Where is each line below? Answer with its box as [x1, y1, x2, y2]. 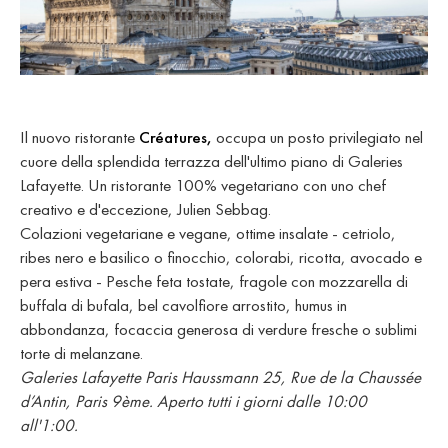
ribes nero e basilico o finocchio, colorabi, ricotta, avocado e [20, 246, 422, 269]
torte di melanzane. [20, 342, 143, 365]
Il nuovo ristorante [20, 126, 139, 149]
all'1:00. [20, 414, 82, 437]
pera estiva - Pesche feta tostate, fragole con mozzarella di [20, 270, 408, 293]
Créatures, [139, 126, 216, 149]
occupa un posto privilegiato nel [216, 126, 423, 149]
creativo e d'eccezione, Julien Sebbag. [20, 198, 271, 221]
